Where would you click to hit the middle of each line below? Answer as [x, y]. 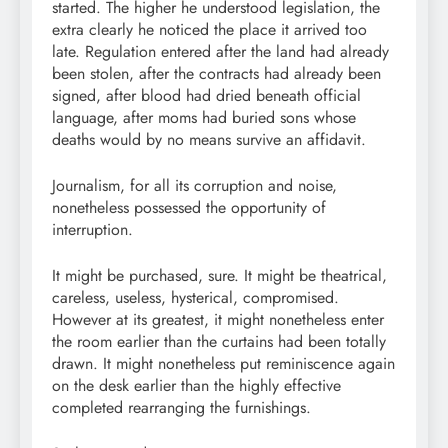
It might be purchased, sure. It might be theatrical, [219, 275]
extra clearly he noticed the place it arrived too [209, 29]
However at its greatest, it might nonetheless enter [218, 319]
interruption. [92, 229]
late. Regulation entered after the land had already [220, 51]
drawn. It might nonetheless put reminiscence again [223, 363]
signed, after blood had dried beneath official [206, 95]
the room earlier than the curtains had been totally [219, 341]
